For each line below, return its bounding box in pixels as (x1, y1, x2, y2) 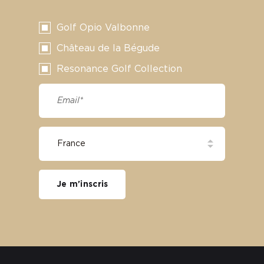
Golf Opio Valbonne (57, 23, 150, 33)
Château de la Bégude (57, 44, 160, 54)
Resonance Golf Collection (57, 64, 182, 74)
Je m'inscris (57, 180, 108, 189)
